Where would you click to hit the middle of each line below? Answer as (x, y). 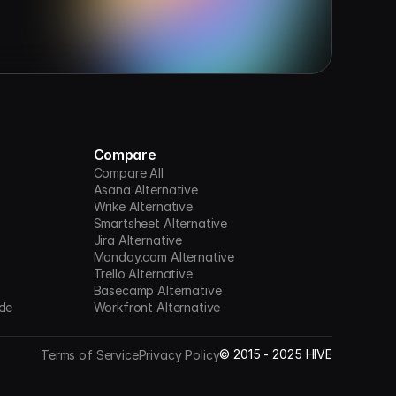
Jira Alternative (138, 240)
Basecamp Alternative (157, 290)
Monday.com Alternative (164, 257)
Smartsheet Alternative (160, 223)
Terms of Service (90, 354)
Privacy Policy (179, 354)
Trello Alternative (143, 274)
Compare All (128, 173)
